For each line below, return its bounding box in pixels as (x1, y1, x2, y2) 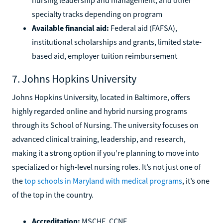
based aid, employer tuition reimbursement (32, 50, 177, 61)
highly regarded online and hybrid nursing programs (12, 106, 187, 116)
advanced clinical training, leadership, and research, (12, 133, 186, 144)
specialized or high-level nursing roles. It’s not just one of (12, 161, 201, 172)
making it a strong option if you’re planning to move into (12, 147, 199, 158)
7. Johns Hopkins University (12, 71, 136, 86)
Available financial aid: (32, 22, 109, 33)
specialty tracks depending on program (32, 8, 162, 19)
